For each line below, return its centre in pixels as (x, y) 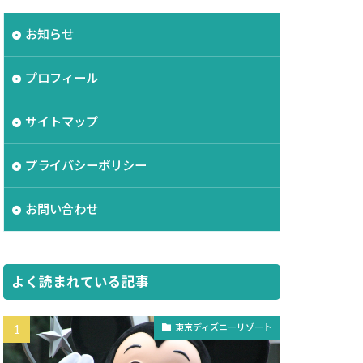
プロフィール (62, 77)
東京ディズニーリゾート (224, 327)
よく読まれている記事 (80, 282)
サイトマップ (62, 121)
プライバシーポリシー (86, 165)
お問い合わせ (62, 209)
